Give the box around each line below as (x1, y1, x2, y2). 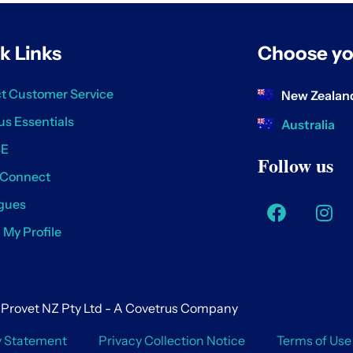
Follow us (257, 150, 333, 179)
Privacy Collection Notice (98, 333, 245, 349)
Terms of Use (277, 333, 351, 349)
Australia (281, 116, 335, 132)
